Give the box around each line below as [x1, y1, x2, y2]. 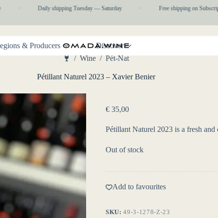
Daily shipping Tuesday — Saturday [30, 5, 114, 12]
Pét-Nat [105, 54, 129, 63]
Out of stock [106, 145, 144, 154]
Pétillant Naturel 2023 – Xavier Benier [36, 73, 155, 81]
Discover [96, 41, 124, 50]
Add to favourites [112, 182, 166, 191]
